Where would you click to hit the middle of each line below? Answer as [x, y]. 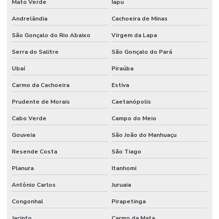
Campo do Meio [134, 119]
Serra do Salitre [35, 52]
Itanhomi [124, 168]
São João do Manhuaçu [144, 135]
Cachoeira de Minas [139, 19]
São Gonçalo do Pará [142, 52]
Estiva [120, 85]
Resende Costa [34, 152]
